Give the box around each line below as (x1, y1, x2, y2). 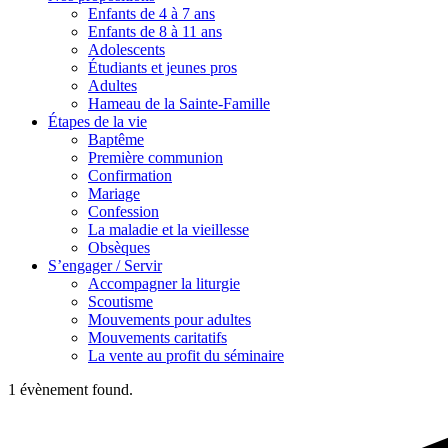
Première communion (88, 149, 223, 166)
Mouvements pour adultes (88, 311, 251, 328)
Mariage (88, 185, 140, 202)
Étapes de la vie (48, 113, 147, 130)
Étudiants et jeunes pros (88, 59, 237, 76)
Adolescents (88, 41, 165, 58)
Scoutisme (88, 293, 153, 310)
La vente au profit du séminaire (88, 347, 284, 364)
